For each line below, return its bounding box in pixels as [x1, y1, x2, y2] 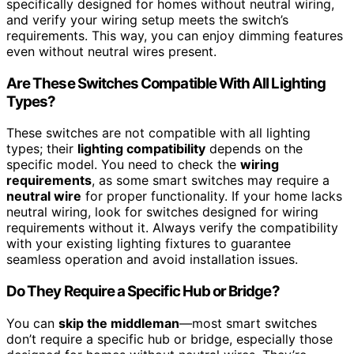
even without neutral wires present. [6, 43, 217, 59]
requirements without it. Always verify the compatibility [6, 220, 338, 236]
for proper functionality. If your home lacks [81, 188, 342, 205]
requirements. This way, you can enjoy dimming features [6, 27, 343, 43]
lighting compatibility [77, 141, 205, 157]
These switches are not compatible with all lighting [6, 125, 311, 141]
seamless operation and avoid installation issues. [6, 251, 298, 268]
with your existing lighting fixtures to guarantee [6, 235, 291, 252]
